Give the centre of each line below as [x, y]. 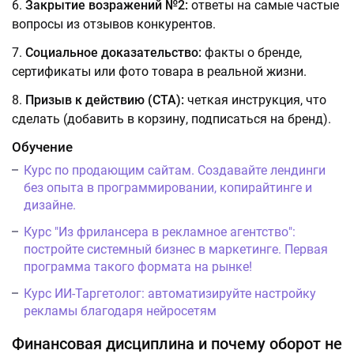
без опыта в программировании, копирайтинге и [168, 188]
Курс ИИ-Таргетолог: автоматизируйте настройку [170, 294]
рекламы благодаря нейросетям [120, 311]
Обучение [42, 147]
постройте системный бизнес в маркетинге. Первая [176, 250]
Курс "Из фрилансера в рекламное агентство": [160, 232]
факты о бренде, [252, 53]
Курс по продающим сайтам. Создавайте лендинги [175, 171]
